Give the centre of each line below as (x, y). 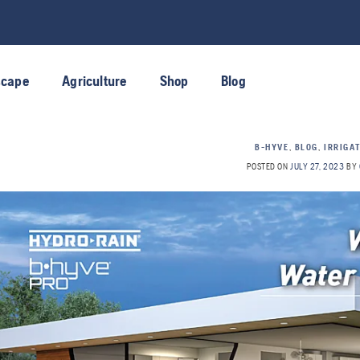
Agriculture (95, 81)
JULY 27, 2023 (317, 167)
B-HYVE (272, 147)
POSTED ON (268, 167)
